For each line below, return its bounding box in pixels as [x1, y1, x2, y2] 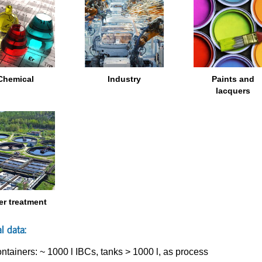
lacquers [216, 86, 251, 96]
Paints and [212, 74, 255, 84]
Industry [108, 74, 142, 84]
